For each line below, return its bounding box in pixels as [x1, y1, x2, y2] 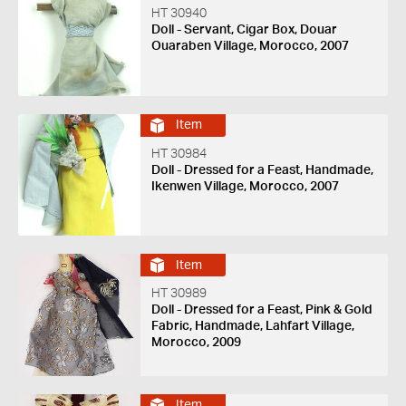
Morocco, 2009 [150, 336, 241, 350]
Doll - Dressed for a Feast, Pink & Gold [150, 304, 372, 317]
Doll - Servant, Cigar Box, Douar [150, 23, 337, 36]
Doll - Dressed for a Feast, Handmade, [150, 163, 373, 177]
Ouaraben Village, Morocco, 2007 [150, 39, 349, 53]
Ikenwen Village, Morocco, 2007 [150, 179, 339, 193]
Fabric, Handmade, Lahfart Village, [150, 320, 354, 333]
